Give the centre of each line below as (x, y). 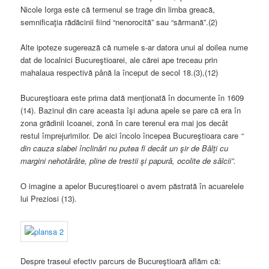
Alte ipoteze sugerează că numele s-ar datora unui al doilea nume (134, 47)
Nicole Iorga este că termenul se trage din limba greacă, (118, 9)
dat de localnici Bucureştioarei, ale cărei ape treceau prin (119, 60)
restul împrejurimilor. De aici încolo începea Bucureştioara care (131, 136)
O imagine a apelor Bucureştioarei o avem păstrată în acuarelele (132, 186)
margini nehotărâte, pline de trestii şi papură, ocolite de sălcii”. (128, 161)
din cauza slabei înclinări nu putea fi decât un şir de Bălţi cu (125, 148)
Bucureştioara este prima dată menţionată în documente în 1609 (132, 98)
